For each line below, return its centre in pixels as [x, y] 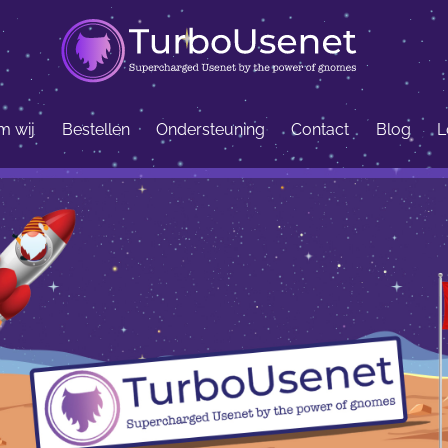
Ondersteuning [211, 130]
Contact [320, 130]
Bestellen [95, 130]
